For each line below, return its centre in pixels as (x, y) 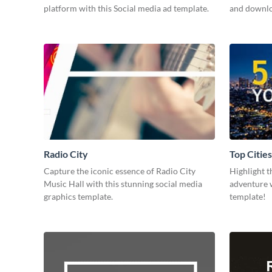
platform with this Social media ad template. (126, 8)
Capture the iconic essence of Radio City (120, 171)
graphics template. (78, 197)
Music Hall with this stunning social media (123, 184)
